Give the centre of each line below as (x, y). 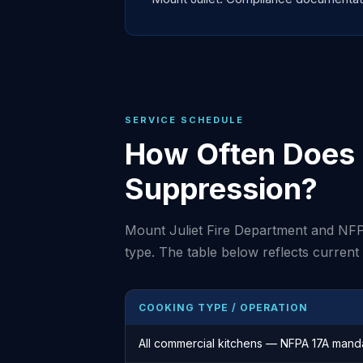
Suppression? (221, 189)
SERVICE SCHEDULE (184, 120)
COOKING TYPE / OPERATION (223, 307)
